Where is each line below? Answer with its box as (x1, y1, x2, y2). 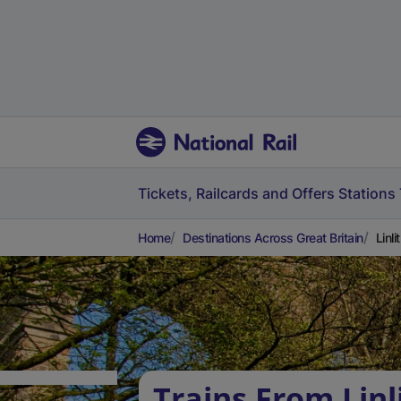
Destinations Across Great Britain (183, 230, 363, 245)
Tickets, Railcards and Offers (138, 184, 335, 202)
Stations (338, 184, 396, 202)
